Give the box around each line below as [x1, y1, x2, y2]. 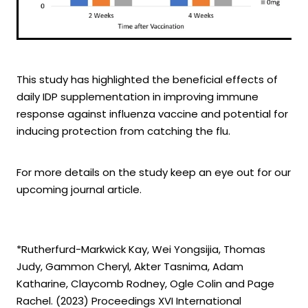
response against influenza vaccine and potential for [16, 107, 288, 124]
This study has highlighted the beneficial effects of [16, 72, 278, 89]
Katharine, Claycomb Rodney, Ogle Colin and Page [16, 276, 274, 294]
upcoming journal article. [16, 182, 142, 199]
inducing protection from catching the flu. [16, 124, 230, 141]
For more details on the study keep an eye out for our [16, 165, 291, 182]
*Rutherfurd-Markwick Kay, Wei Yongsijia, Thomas [16, 242, 265, 259]
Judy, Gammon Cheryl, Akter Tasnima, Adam [16, 259, 243, 276]
